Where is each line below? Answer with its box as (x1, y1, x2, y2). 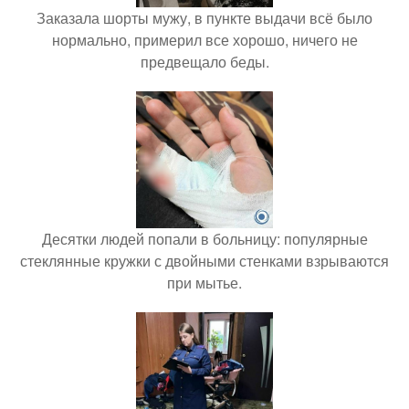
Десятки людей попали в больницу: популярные (41, 228, 368, 250)
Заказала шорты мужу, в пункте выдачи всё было (37, 7, 372, 29)
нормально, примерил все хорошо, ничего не (51, 29, 358, 51)
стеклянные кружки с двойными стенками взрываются (20, 250, 389, 272)
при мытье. (167, 272, 242, 294)
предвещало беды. (140, 51, 269, 73)
